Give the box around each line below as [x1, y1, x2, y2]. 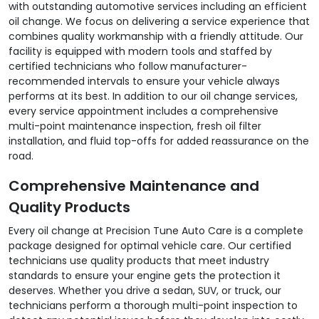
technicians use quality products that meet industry [9, 253, 269, 268]
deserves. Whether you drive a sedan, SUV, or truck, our [9, 283, 281, 298]
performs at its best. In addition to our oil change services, [9, 88, 298, 103]
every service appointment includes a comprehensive [9, 103, 278, 118]
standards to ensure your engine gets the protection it [9, 268, 281, 283]
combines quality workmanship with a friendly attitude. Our [9, 28, 303, 43]
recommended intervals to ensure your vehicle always [9, 73, 280, 88]
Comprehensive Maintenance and [9, 175, 259, 196]
